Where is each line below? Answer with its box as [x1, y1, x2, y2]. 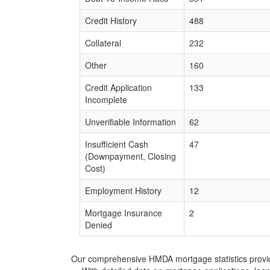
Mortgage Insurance [85, 207, 162, 219]
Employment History [85, 184, 162, 196]
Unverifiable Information [85, 116, 176, 128]
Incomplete [85, 93, 127, 105]
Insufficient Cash [85, 138, 148, 150]
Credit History [85, 14, 137, 27]
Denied [85, 219, 112, 231]
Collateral [85, 37, 121, 49]
